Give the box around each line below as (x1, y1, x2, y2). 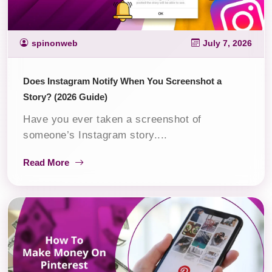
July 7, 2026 (203, 38, 252, 48)
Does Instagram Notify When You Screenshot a (23, 75, 222, 86)
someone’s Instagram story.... (23, 129, 168, 141)
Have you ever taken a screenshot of (23, 113, 202, 125)
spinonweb (32, 38, 78, 48)
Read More (23, 157, 72, 168)
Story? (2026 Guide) (23, 91, 107, 102)
